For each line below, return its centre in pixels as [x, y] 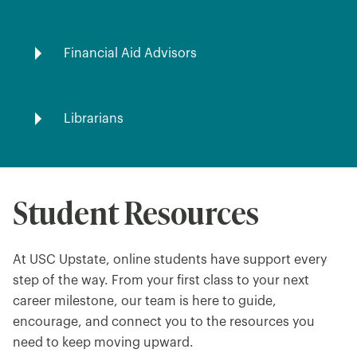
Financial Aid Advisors [130, 53]
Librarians [94, 118]
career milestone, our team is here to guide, [145, 301]
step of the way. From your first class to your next [161, 280]
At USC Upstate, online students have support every [170, 259]
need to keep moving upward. [103, 342]
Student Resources [136, 211]
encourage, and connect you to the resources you [164, 322]
